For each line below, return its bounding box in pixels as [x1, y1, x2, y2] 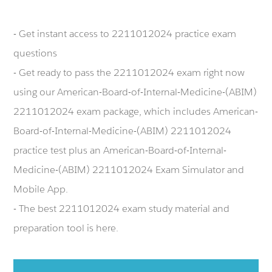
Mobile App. [13, 183, 69, 195]
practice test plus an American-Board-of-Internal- [13, 144, 227, 157]
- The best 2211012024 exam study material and [13, 202, 230, 215]
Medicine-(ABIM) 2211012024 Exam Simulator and [13, 163, 245, 176]
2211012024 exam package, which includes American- [13, 105, 259, 118]
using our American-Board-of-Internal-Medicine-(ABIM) [13, 86, 257, 98]
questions [13, 47, 58, 59]
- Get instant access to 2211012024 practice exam [13, 27, 237, 40]
